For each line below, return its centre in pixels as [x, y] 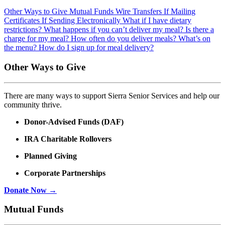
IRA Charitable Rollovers [68, 139]
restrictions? [24, 30]
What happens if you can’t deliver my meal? [115, 30]
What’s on [194, 39]
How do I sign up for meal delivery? [96, 48]
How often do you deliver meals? [125, 39]
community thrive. [33, 104]
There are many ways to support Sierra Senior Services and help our [112, 95]
